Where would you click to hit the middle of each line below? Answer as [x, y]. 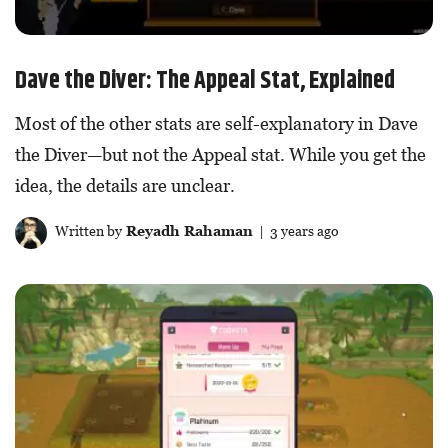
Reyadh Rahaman [187, 231]
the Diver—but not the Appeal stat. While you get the [220, 155]
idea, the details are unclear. [125, 186]
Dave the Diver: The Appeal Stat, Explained [205, 81]
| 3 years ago [295, 231]
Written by [86, 231]
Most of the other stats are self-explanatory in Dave [216, 124]
